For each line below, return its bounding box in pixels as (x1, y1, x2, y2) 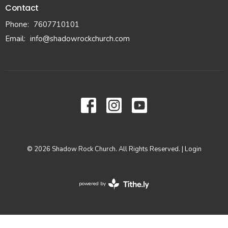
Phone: (5, 19, 31, 30)
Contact (5, 2, 39, 14)
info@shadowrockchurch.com (30, 33, 130, 44)
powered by (79, 180, 106, 187)
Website (113, 183, 133, 190)
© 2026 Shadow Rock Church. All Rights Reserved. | (26, 144, 185, 154)
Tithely (113, 206, 129, 213)
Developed (113, 190, 138, 198)
